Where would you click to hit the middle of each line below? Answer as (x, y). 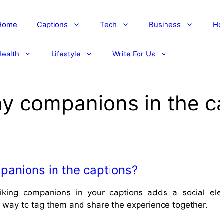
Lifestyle (66, 54)
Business (165, 24)
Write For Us (134, 54)
